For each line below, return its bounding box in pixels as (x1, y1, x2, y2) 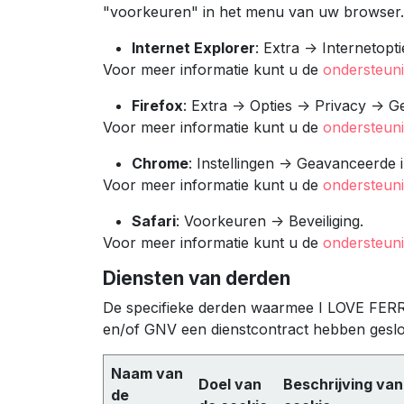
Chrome (132, 153, 188, 172)
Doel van (198, 374, 262, 393)
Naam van (111, 363, 183, 382)
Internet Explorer (132, 38, 255, 57)
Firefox (132, 96, 183, 115)
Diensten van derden (103, 266, 290, 289)
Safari (132, 211, 176, 230)
